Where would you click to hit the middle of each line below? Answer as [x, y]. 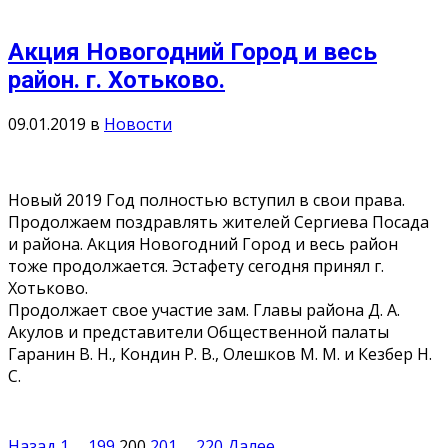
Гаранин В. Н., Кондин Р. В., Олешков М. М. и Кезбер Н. [220, 354]
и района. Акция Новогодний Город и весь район [203, 244]
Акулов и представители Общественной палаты [198, 332]
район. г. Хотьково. [116, 79]
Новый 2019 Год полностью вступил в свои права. [206, 200]
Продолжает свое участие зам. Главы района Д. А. [204, 310]
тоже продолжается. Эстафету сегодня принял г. [196, 266]
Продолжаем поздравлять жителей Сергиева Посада [218, 222]
